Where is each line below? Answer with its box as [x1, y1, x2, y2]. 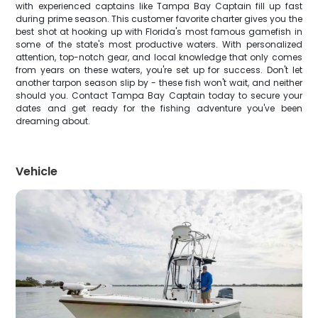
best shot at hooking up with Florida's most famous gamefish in [16, 26, 302, 38]
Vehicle [16, 163, 58, 180]
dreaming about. [16, 115, 91, 127]
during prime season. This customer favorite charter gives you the [16, 13, 302, 25]
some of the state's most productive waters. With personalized [16, 38, 302, 50]
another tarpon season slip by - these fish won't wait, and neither [16, 77, 302, 89]
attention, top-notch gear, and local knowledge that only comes [16, 51, 302, 63]
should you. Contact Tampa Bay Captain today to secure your [16, 89, 302, 102]
